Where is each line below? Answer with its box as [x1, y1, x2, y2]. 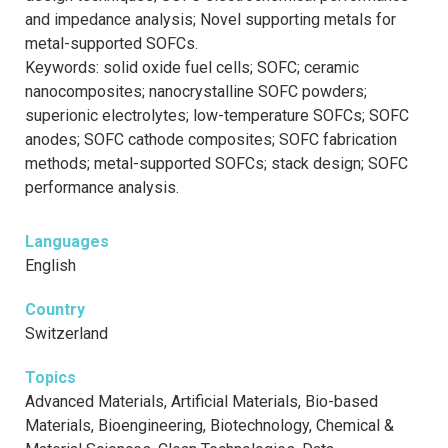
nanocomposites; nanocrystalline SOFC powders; [25, 82, 367, 102]
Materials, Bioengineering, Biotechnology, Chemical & [25, 416, 394, 436]
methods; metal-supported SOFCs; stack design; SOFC [25, 154, 408, 174]
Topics [25, 368, 76, 388]
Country [25, 300, 85, 320]
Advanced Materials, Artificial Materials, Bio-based [25, 392, 378, 412]
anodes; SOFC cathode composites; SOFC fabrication [25, 130, 397, 150]
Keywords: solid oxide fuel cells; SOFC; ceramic [25, 58, 359, 78]
